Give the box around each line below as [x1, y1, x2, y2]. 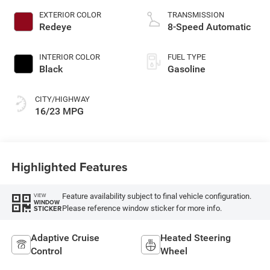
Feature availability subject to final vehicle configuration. [61, 191, 251, 201]
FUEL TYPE [168, 52, 206, 62]
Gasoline [168, 63, 206, 75]
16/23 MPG [34, 105, 84, 118]
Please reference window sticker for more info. [61, 203, 222, 213]
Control [30, 245, 62, 257]
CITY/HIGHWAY [34, 95, 90, 104]
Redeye [39, 21, 72, 33]
